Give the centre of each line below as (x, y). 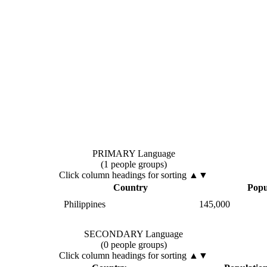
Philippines (85, 204)
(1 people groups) (133, 164)
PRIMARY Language (133, 153)
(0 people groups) (133, 244)
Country (130, 187)
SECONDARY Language (133, 234)
